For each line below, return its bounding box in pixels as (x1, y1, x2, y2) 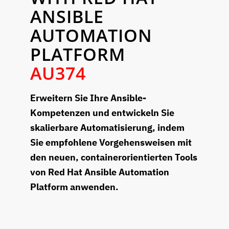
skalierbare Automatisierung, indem (30, 122, 185, 134)
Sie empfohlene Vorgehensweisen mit (30, 136, 192, 149)
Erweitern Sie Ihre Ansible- (30, 92, 146, 104)
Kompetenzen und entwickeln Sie (30, 107, 174, 119)
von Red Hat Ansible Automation (30, 166, 169, 178)
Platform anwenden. (30, 181, 119, 193)
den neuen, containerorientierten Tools (30, 151, 197, 164)
